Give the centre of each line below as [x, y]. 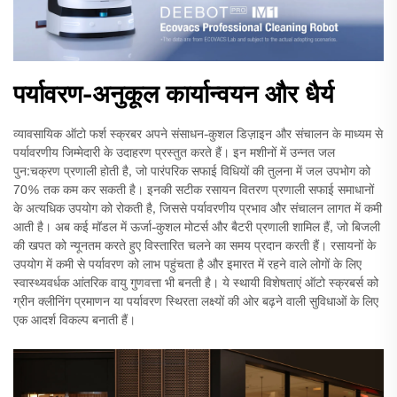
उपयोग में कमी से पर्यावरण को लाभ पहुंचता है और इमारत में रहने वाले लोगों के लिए [187, 265]
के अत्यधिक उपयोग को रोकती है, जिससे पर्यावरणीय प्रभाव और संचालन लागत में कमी [198, 210]
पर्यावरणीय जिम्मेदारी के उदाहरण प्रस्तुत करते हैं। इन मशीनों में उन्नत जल [174, 154]
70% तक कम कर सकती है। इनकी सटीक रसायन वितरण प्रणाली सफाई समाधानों [194, 191]
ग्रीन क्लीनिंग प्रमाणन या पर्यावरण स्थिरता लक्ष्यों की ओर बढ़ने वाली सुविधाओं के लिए [196, 303]
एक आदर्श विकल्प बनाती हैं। [74, 321]
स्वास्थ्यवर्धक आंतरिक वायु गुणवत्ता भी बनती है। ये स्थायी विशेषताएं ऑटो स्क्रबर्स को [196, 284]
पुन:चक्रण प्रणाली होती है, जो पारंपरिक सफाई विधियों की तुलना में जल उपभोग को [192, 172]
